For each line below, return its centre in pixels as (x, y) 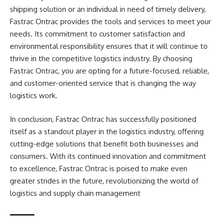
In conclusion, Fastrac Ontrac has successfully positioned (103, 119)
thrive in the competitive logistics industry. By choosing (101, 58)
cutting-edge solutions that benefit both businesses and (104, 144)
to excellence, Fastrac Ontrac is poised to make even (99, 168)
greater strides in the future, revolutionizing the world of (104, 181)
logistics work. (34, 95)
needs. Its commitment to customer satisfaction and (97, 34)
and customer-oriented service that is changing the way (103, 83)
